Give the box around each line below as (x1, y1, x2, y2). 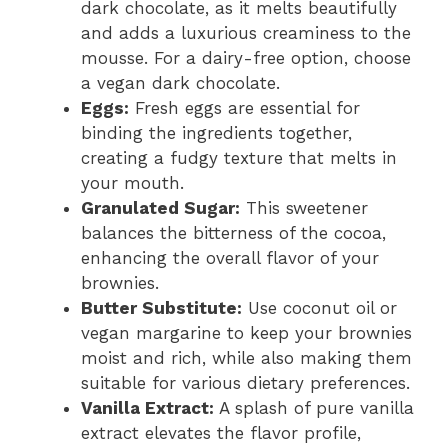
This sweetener (240, 198, 368, 219)
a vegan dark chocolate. (81, 73, 280, 94)
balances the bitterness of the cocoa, (81, 223, 386, 244)
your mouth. (81, 173, 184, 194)
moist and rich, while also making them (81, 348, 412, 369)
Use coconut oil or (242, 298, 397, 319)
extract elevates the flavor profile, (81, 423, 361, 444)
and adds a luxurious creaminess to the (81, 23, 411, 44)
